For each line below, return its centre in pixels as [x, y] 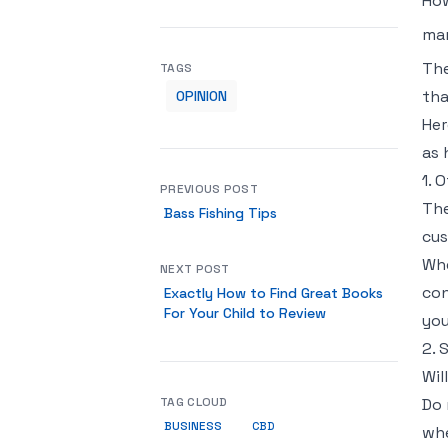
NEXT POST [195, 269]
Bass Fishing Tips [220, 213]
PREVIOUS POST [209, 189]
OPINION [201, 96]
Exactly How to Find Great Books [273, 293]
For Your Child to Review [245, 313]
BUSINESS [193, 425]
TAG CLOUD [194, 402]
